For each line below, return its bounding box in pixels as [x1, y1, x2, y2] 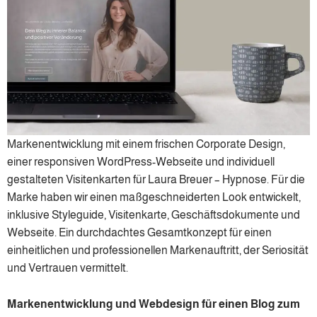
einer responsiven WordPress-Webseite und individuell [7, 156, 275, 168]
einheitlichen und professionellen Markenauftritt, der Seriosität [7, 244, 309, 257]
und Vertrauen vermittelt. [7, 262, 128, 275]
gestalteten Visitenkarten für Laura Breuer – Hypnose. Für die [7, 173, 305, 186]
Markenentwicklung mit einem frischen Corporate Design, [7, 138, 285, 151]
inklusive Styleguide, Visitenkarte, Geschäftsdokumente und [7, 209, 300, 221]
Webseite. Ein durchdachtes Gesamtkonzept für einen [7, 226, 272, 239]
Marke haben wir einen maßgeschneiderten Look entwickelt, [7, 191, 301, 204]
